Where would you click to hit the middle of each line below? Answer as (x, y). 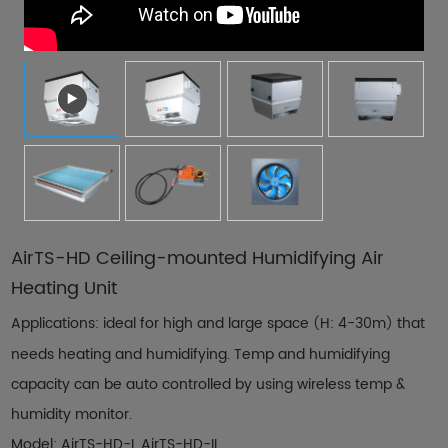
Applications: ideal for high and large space (162, 324)
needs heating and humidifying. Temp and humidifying (201, 355)
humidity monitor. (72, 415)
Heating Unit (64, 289)
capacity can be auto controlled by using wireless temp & (208, 385)
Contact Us (207, 14)
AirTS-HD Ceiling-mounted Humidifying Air (198, 259)
